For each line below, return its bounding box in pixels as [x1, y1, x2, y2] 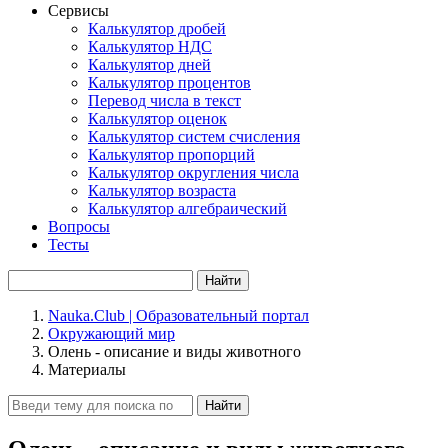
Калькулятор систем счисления [88, 128, 300, 145]
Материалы [48, 361, 126, 378]
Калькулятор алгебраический [88, 200, 287, 217]
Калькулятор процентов [88, 74, 251, 91]
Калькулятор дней [88, 56, 211, 73]
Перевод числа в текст [88, 92, 241, 109]
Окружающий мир [48, 325, 175, 342]
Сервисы [48, 2, 109, 19]
